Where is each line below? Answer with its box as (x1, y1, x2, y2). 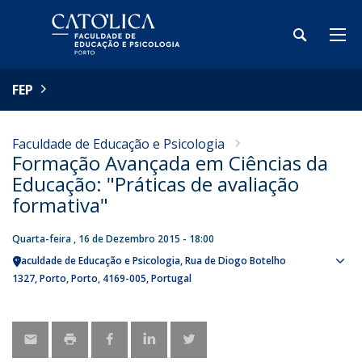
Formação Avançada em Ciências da (12, 149, 328, 176)
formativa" (12, 192, 108, 218)
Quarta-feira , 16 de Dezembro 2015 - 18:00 (12, 232, 214, 246)
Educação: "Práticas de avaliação (12, 170, 299, 197)
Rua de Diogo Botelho (185, 254, 286, 267)
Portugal (151, 271, 192, 285)
